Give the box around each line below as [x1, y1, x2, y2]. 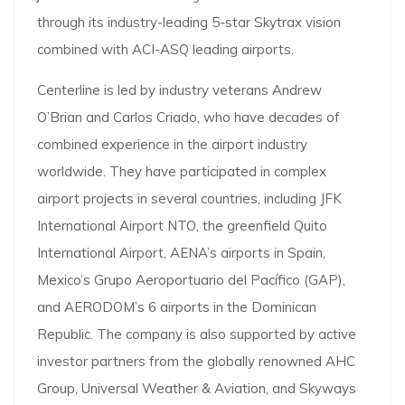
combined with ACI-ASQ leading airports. [37, 41, 294, 59]
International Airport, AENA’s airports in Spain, [37, 244, 325, 262]
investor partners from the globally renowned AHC [37, 353, 355, 371]
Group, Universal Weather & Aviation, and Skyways [37, 380, 356, 398]
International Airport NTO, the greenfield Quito [37, 217, 327, 235]
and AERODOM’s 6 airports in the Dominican [37, 298, 316, 316]
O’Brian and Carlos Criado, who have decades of [37, 108, 340, 127]
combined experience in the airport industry [37, 136, 307, 154]
